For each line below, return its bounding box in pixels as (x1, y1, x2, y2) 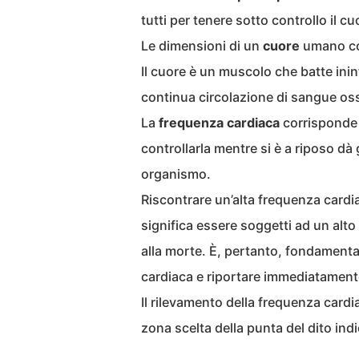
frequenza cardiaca (159, 115, 280, 131)
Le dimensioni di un (141, 38, 263, 54)
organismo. (141, 166, 211, 182)
